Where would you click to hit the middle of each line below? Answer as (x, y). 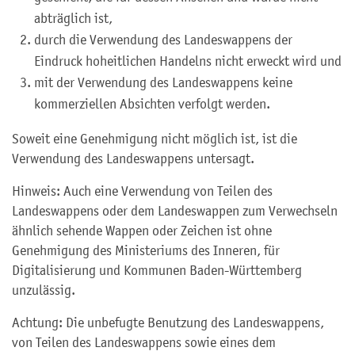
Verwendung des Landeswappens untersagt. (133, 158)
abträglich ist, (73, 18)
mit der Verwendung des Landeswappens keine (163, 82)
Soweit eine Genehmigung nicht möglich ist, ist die (155, 139)
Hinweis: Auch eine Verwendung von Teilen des (142, 191)
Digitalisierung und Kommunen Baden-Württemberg (157, 270)
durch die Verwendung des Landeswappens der (163, 40)
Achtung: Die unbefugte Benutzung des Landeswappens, (168, 323)
